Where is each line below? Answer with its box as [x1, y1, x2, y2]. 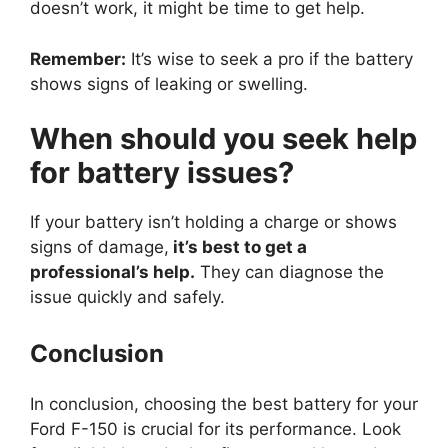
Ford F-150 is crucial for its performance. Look [30, 418, 401, 439]
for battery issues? [30, 155, 294, 191]
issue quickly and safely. [30, 287, 225, 308]
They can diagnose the [195, 262, 384, 283]
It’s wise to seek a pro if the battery [126, 48, 413, 69]
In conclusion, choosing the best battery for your [30, 393, 418, 414]
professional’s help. [30, 262, 195, 283]
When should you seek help [30, 121, 417, 157]
